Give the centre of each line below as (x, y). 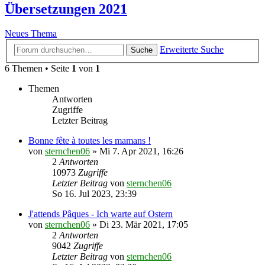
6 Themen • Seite (38, 68)
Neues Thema (31, 34)
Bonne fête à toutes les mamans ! (90, 140)
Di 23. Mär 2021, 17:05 (144, 224)
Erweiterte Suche (192, 49)
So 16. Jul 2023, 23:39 (94, 194)
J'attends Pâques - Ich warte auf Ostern (101, 214)
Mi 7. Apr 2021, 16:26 (141, 151)
